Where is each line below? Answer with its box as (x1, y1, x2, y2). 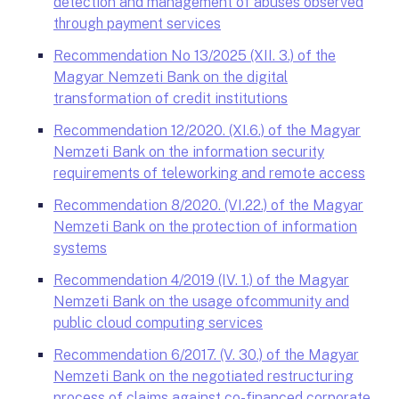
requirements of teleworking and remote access (53, 165, 365, 182)
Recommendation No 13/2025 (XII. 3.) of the (53, 47, 336, 64)
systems (53, 240, 107, 256)
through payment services (53, 15, 221, 32)
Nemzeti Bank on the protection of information (53, 218, 357, 235)
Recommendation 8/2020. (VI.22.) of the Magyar (53, 197, 363, 214)
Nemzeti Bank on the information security (53, 143, 324, 160)
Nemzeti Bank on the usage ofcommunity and (53, 293, 349, 310)
